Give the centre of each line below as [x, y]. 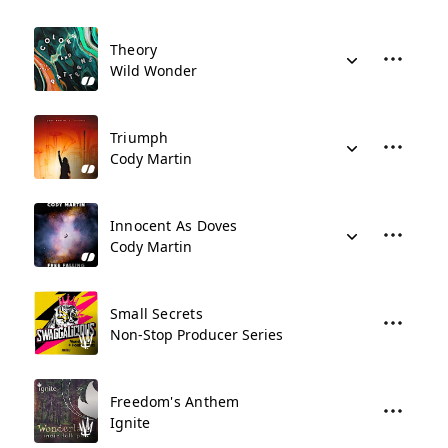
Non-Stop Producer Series [196, 334]
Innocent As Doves [174, 225]
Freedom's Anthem [175, 401]
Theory [134, 49]
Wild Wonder [153, 70]
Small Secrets [156, 313]
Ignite [130, 422]
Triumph [139, 137]
